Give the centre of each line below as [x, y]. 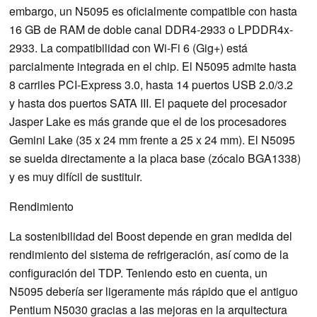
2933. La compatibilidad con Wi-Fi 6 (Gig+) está [128, 47]
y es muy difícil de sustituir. [76, 176]
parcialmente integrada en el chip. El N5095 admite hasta [153, 66]
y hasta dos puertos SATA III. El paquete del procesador [148, 103]
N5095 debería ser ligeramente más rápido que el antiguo [154, 291]
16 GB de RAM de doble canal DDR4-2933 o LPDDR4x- [151, 29]
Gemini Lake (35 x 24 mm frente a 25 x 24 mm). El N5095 [152, 139]
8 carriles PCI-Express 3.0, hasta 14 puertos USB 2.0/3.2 [151, 84]
